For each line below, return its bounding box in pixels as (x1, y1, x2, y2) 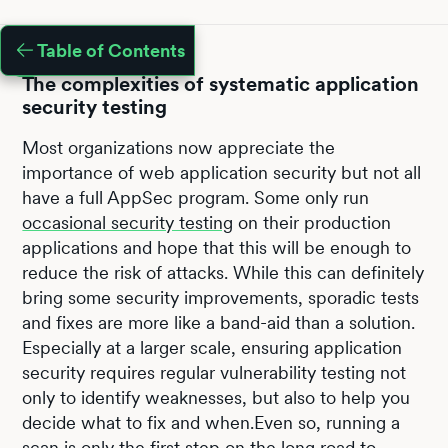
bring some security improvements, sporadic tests (22, 286, 420, 308)
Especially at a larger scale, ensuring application (22, 336, 403, 358)
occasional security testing (22, 211, 234, 233)
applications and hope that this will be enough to (22, 236, 412, 258)
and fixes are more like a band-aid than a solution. (22, 311, 416, 333)
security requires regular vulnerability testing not (22, 361, 407, 383)
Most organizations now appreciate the (22, 136, 336, 158)
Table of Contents (37, 39, 185, 61)
